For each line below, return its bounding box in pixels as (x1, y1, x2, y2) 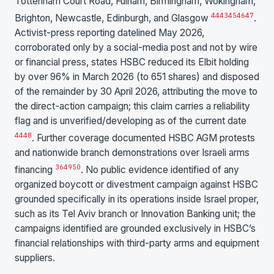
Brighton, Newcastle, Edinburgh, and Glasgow (15, 12, 211, 24)
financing (15, 164, 55, 176)
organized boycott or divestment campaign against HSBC (15, 179, 258, 191)
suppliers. (15, 252, 55, 264)
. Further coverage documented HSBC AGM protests (32, 132, 255, 144)
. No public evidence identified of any (81, 164, 239, 176)
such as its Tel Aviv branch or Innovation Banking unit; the (15, 208, 256, 220)
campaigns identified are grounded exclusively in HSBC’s (15, 223, 256, 235)
